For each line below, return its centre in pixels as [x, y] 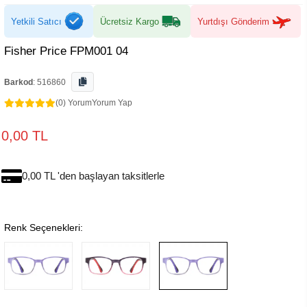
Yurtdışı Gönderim [233, 21]
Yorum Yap [112, 103]
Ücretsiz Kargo [130, 21]
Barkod [19, 82]
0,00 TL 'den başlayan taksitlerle [93, 176]
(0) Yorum [74, 103]
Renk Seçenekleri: [44, 228]
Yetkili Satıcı [36, 21]
